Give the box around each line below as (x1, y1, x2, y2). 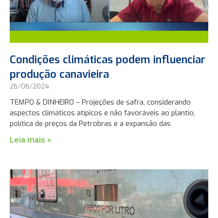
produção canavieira (10, 67, 109, 81)
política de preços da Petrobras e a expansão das (10, 118, 171, 128)
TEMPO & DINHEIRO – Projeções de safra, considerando (10, 97, 191, 107)
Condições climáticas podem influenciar (10, 52, 206, 67)
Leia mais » (10, 134, 52, 145)
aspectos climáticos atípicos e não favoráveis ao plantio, (10, 108, 196, 118)
